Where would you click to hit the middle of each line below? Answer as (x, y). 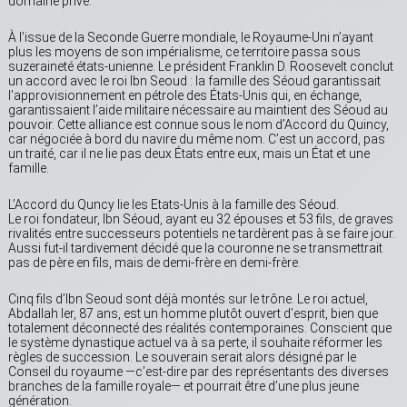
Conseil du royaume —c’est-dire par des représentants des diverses (199, 372)
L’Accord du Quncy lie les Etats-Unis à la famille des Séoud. (174, 205)
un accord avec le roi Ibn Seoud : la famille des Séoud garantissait (194, 81)
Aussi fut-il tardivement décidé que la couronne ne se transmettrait (195, 248)
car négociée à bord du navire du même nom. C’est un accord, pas (197, 139)
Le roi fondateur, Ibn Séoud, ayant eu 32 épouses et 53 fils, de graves (201, 219)
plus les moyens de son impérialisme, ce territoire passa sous (184, 52)
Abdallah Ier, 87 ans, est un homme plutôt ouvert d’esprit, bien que (193, 314)
